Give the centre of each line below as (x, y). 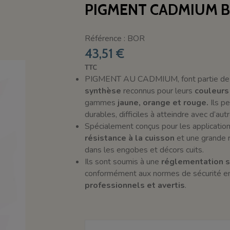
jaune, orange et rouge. (164, 102)
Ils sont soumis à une (123, 161)
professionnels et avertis (135, 185)
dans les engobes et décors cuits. (144, 150)
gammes (101, 102)
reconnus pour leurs (158, 91)
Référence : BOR (114, 38)
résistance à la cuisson (129, 138)
